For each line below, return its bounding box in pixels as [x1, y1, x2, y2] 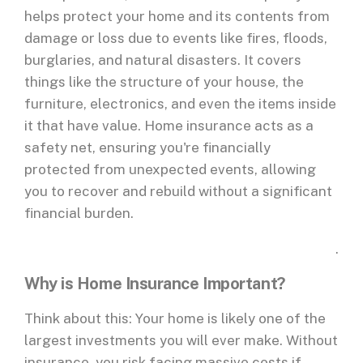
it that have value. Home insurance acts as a [24, 117, 314, 135]
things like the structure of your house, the [24, 74, 304, 91]
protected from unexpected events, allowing [24, 161, 316, 178]
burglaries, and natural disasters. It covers [24, 52, 301, 69]
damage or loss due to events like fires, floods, [24, 30, 327, 47]
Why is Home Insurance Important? [24, 274, 289, 294]
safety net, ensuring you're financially [24, 139, 271, 156]
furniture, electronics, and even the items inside [24, 96, 336, 113]
